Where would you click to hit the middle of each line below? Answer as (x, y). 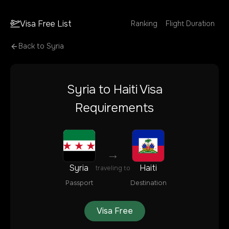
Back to (32, 46)
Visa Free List (46, 24)
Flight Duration (190, 24)
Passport (79, 183)
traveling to (113, 168)
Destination (148, 183)
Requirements (114, 108)
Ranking (144, 24)
